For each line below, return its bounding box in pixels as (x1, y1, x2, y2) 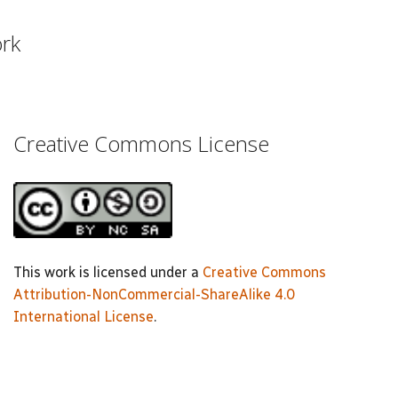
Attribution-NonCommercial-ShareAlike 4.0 (13, 285, 295, 303)
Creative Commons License (13, 128, 269, 158)
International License (13, 307, 154, 325)
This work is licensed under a (13, 263, 203, 281)
